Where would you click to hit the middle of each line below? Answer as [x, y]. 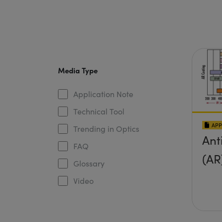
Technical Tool [99, 111]
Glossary [89, 163]
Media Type [78, 70]
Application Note [103, 94]
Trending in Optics [106, 128]
